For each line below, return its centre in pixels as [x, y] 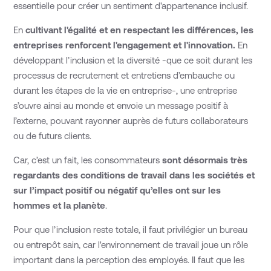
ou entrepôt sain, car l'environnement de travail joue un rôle [131, 245]
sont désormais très [205, 160]
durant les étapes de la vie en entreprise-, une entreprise [126, 91]
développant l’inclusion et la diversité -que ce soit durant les [133, 60]
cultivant [44, 30]
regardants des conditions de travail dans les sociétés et [134, 175]
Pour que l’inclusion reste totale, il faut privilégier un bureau [131, 230]
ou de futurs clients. [53, 136]
